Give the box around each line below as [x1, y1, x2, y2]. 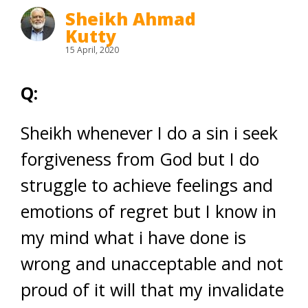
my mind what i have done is [21, 225, 246, 249]
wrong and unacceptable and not [21, 252, 283, 275]
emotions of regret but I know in [21, 199, 276, 223]
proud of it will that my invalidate [21, 278, 284, 301]
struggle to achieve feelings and [21, 173, 273, 197]
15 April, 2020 [65, 44, 119, 56]
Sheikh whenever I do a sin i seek [21, 121, 278, 144]
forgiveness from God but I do [21, 147, 259, 170]
